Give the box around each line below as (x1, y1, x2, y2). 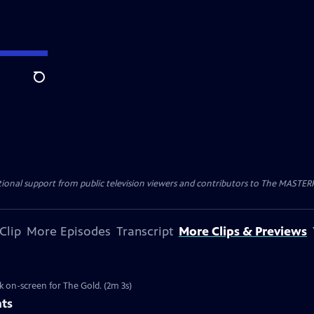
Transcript (116, 224, 173, 239)
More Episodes (27, 224, 111, 239)
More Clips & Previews (179, 224, 307, 239)
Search (33, 78, 67, 92)
